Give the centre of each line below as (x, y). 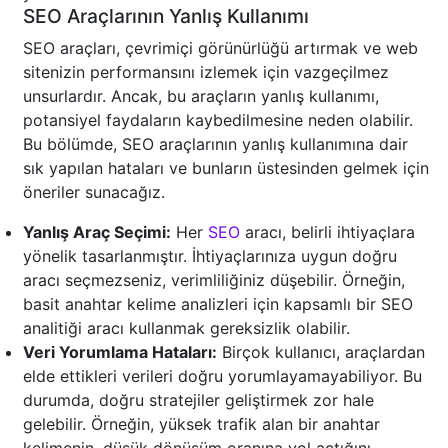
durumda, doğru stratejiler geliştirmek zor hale (198, 400)
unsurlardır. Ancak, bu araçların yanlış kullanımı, (201, 96)
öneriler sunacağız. (94, 192)
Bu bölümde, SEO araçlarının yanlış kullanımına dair (215, 144)
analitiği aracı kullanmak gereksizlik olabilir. (186, 328)
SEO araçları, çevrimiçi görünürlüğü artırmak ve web (220, 48)
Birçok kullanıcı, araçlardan (321, 352)
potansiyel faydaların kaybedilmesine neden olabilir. (218, 120)
